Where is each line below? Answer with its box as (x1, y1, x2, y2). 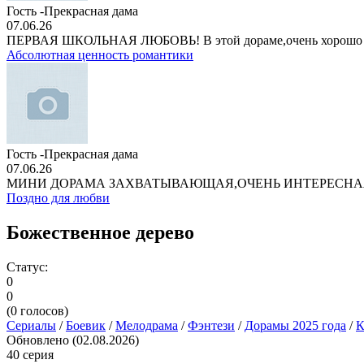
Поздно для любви (6, 191, 110, 205)
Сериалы (6, 318, 56, 332)
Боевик (66, 318, 106, 332)
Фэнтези (188, 318, 235, 332)
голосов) (17, 303, 68, 318)
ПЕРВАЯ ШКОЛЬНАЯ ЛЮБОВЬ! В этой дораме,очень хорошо (6, 33, 362, 47)
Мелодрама (115, 318, 178, 332)
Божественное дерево (6, 221, 194, 243)
